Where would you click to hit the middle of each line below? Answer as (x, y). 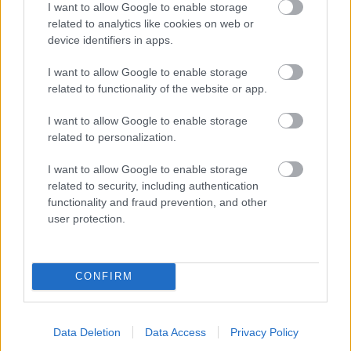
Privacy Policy (264, 332)
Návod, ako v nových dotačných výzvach (155, 248)
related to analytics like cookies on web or (151, 23)
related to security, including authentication (153, 185)
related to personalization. (112, 137)
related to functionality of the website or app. (157, 88)
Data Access (175, 332)
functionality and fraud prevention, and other (157, 202)
